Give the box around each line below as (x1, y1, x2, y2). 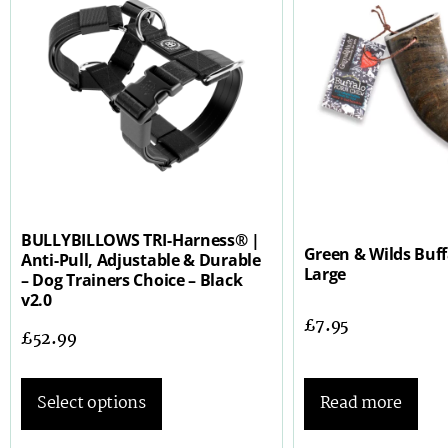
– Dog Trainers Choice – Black (21, 269, 243, 292)
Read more (319, 389, 402, 417)
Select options (37, 389, 146, 417)
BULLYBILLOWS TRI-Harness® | (21, 229, 260, 252)
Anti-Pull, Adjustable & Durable (21, 249, 261, 272)
